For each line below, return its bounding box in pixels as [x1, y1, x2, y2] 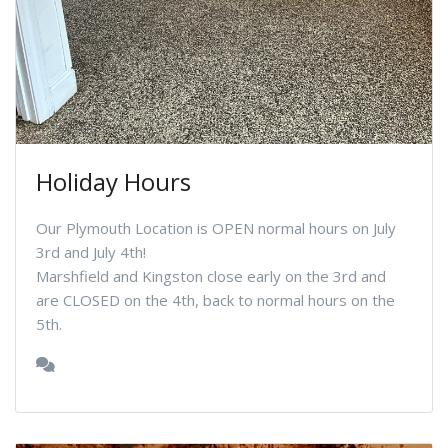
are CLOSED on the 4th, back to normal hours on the [36, 289, 395, 310]
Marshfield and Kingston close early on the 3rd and [36, 265, 386, 286]
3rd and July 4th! [36, 241, 146, 262]
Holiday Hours [36, 164, 191, 198]
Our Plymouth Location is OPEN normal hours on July [36, 217, 396, 238]
